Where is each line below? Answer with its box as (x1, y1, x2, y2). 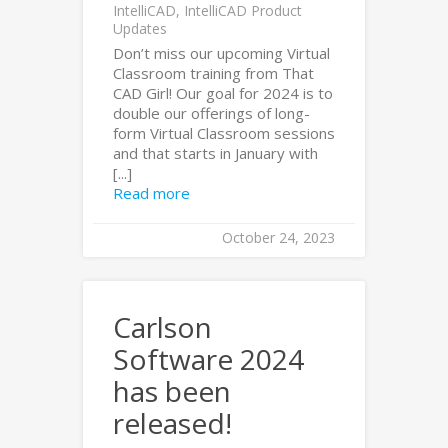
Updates (113, 19, 167, 38)
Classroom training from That (113, 63, 314, 83)
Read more (113, 183, 190, 203)
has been (113, 372, 231, 410)
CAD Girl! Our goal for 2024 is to (113, 83, 333, 103)
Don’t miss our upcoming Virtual (113, 43, 330, 63)
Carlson (113, 308, 212, 346)
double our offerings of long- (113, 103, 310, 123)
